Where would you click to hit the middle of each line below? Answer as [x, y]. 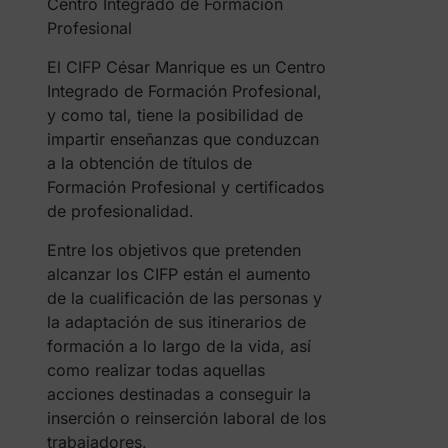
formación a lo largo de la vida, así [178, 346]
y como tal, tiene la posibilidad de [174, 115]
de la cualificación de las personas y [184, 298]
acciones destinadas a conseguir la [178, 394]
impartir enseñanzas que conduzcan [182, 139]
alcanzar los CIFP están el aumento [178, 274]
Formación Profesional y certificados [185, 187]
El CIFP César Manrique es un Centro [186, 67]
